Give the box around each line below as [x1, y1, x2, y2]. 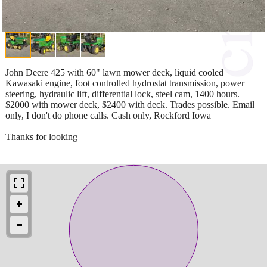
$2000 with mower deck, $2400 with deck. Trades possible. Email [5, 99, 254, 110]
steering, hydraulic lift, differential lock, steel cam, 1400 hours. [5, 88, 240, 99]
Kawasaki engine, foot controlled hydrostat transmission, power [5, 77, 244, 88]
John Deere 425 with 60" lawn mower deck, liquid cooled [5, 67, 223, 77]
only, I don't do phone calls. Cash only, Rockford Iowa [5, 110, 211, 120]
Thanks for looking [5, 131, 77, 142]
